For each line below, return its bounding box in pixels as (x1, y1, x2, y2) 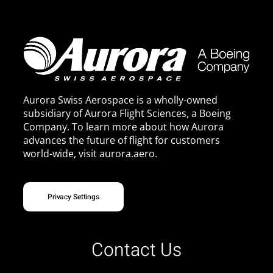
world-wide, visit (23, 146, 99, 160)
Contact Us (91, 236, 182, 264)
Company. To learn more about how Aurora (23, 119, 224, 133)
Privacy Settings (47, 191, 99, 202)
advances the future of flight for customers (23, 133, 220, 147)
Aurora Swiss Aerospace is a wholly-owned (23, 93, 218, 107)
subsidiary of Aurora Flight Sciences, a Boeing (23, 106, 231, 120)
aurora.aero (99, 146, 155, 160)
